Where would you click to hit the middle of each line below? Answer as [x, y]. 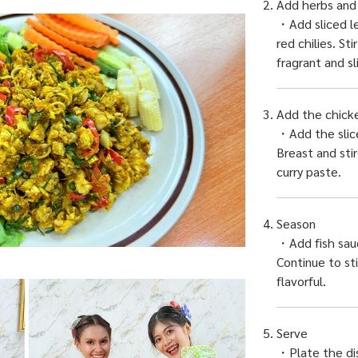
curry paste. [309, 172]
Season [296, 224]
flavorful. [301, 281]
